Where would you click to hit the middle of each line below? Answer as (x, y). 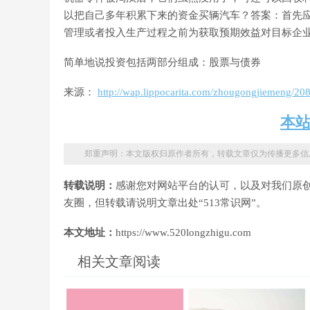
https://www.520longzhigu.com (183, 232)
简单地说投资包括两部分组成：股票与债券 (162, 62)
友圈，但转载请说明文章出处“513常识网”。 (165, 203)
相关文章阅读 (119, 262)
